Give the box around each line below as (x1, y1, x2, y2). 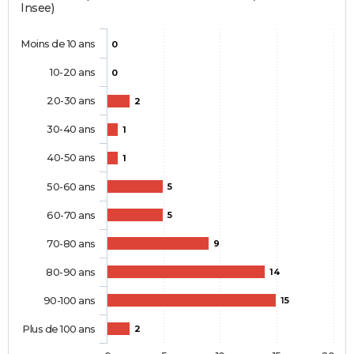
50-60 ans (47, 180, 96, 194)
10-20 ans (49, 66, 96, 79)
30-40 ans (47, 122, 96, 136)
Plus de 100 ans (22, 322, 96, 336)
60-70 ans (47, 209, 96, 222)
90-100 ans (43, 294, 96, 307)
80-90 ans (46, 265, 96, 279)
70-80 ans (47, 237, 96, 250)
